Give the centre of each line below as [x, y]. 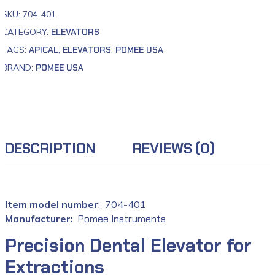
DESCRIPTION [50, 148]
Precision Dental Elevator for [128, 246]
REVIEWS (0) [174, 148]
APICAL [44, 50]
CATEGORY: [26, 32]
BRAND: [19, 68]
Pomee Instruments [122, 219]
